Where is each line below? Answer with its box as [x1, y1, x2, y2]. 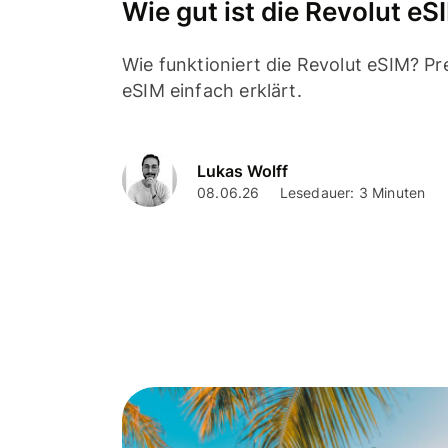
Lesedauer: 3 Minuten [279, 183, 426, 201]
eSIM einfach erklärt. [122, 80, 302, 101]
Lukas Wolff [197, 160, 288, 181]
